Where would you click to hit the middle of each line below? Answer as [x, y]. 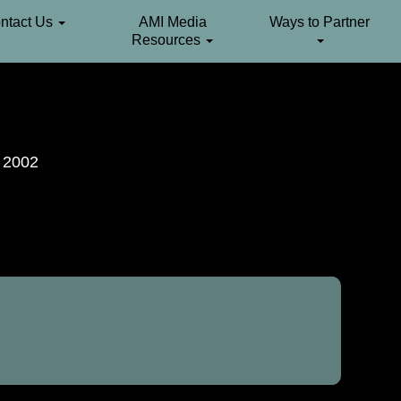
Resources [168, 40]
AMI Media [172, 22]
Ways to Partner [320, 22]
